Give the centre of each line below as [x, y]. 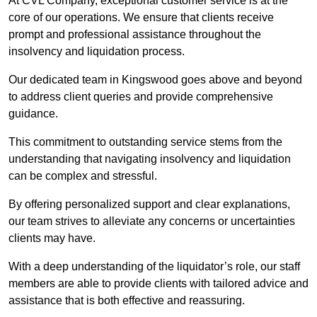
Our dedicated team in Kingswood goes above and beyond [155, 80]
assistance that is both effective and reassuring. [127, 301]
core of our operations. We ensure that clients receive [141, 18]
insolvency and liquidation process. [98, 52]
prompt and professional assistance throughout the [135, 35]
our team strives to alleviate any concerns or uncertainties [152, 221]
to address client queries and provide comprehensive [141, 97]
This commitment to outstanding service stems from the [145, 142]
